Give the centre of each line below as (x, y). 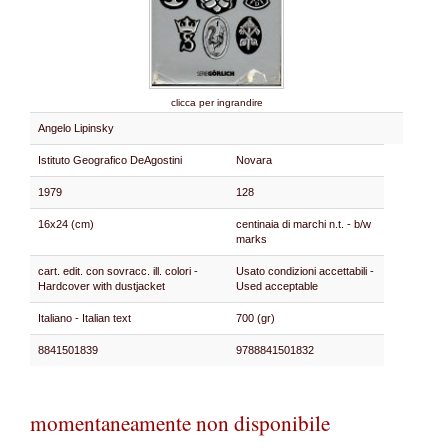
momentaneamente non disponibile (180, 422)
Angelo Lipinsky (76, 128)
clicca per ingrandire (216, 102)
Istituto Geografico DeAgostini (110, 160)
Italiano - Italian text (87, 318)
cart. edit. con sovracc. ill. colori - (118, 271)
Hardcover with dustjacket (101, 286)
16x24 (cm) (66, 224)
